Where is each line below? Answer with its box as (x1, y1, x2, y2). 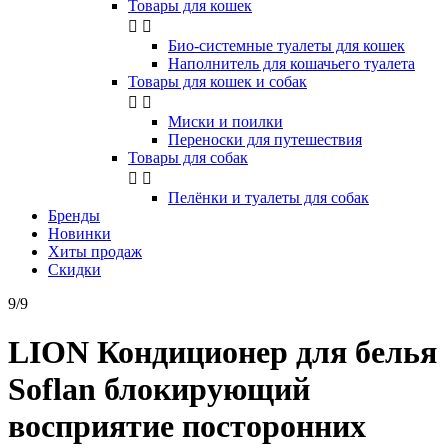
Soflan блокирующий (8, 371, 310, 408)
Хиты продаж (48, 243, 142, 260)
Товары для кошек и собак (128, 73, 307, 90)
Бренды (48, 207, 100, 224)
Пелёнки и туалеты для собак (168, 189, 369, 206)
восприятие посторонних (8, 408, 366, 445)
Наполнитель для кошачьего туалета (168, 55, 415, 72)
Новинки (48, 225, 111, 242)
